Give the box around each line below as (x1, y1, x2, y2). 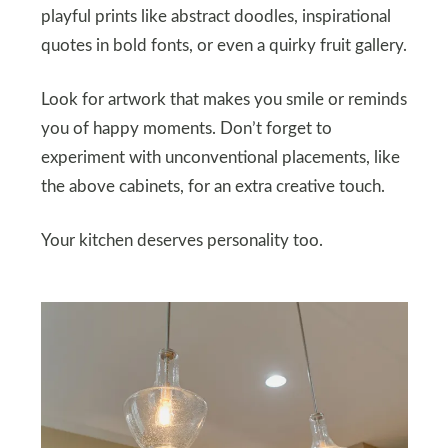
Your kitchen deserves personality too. (40, 233, 323, 250)
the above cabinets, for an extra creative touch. (40, 179, 385, 196)
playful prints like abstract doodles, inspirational (40, 9, 391, 26)
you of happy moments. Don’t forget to (40, 121, 332, 138)
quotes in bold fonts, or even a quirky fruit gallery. (40, 38, 407, 55)
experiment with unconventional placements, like (40, 150, 400, 167)
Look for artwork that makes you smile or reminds (40, 92, 407, 109)
